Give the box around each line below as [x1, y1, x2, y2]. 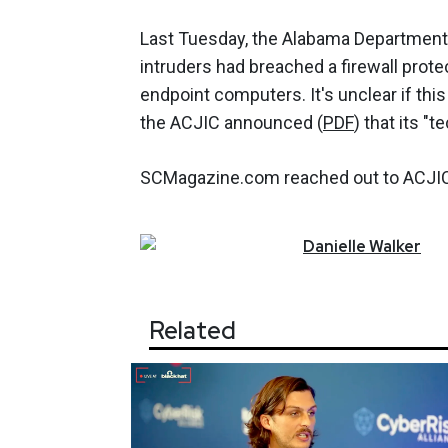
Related [149, 314, 236, 346]
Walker [369, 235, 421, 257]
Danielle [303, 235, 366, 257]
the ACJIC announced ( [140, 111, 323, 133]
